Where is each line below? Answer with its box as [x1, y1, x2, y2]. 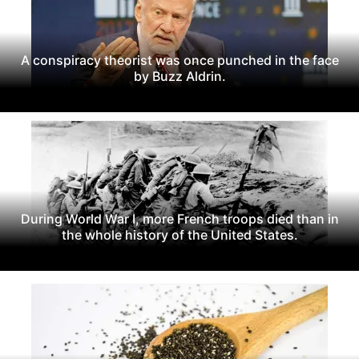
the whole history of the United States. [61, 226, 298, 243]
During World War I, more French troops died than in [20, 210, 339, 227]
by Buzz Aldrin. [133, 67, 226, 84]
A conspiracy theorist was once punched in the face [20, 51, 339, 68]
